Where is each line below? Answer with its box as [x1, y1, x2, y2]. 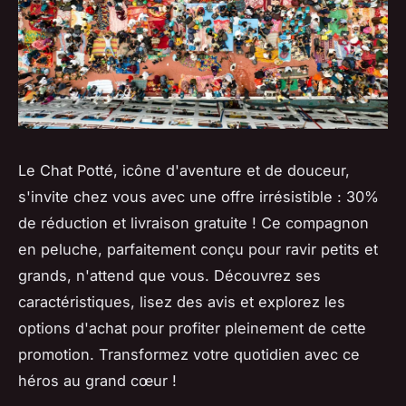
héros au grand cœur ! [18, 371, 177, 390]
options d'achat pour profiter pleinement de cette [18, 318, 366, 337]
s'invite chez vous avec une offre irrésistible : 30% [18, 187, 379, 206]
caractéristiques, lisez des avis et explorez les [18, 292, 345, 311]
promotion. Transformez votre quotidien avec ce [18, 344, 360, 363]
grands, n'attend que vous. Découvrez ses [18, 266, 321, 285]
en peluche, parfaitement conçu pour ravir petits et [18, 239, 378, 258]
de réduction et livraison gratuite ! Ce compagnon [18, 213, 369, 232]
